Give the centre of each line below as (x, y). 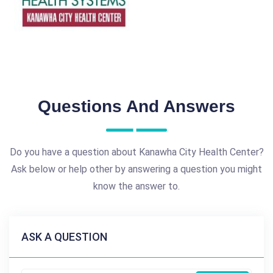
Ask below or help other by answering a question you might (136, 169)
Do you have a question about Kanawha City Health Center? (136, 152)
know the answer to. (136, 186)
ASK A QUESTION (64, 237)
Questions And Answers (136, 106)
